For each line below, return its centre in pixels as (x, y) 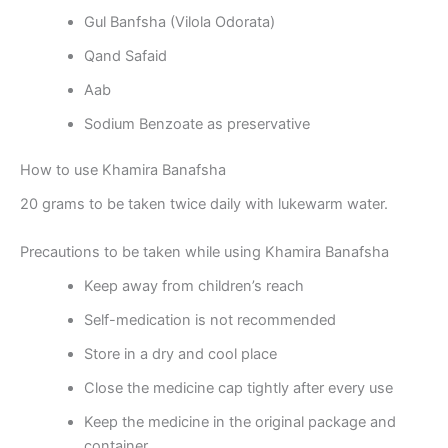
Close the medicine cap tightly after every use (238, 387)
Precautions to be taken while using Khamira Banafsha (204, 251)
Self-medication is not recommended (209, 319)
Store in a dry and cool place (180, 353)
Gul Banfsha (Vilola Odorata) (179, 22)
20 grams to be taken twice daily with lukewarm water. (204, 204)
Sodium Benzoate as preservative (196, 124)
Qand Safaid (125, 56)
